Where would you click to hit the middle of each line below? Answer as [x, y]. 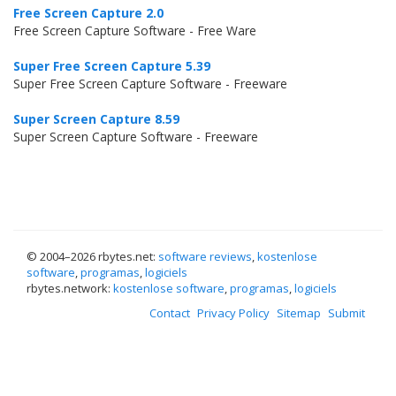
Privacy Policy [233, 313]
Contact [170, 313]
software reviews [205, 256]
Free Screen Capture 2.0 [88, 13]
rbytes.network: [70, 288]
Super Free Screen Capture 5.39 [112, 66]
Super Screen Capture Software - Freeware [136, 137]
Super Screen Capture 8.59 [96, 119]
